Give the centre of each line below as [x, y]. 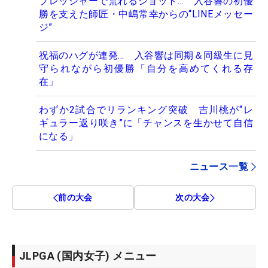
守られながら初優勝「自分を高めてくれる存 [146, 69]
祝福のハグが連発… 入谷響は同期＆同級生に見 [146, 56]
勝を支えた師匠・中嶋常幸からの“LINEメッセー [146, 14]
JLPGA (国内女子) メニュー [88, 256]
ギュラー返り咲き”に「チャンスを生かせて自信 [146, 123]
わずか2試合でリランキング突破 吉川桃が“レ [146, 110]
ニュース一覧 [219, 167]
